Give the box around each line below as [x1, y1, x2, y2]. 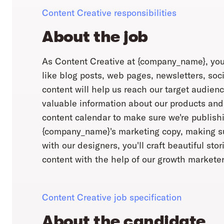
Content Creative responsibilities [42, 7, 176, 19]
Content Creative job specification [42, 191, 181, 203]
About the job [42, 27, 148, 46]
